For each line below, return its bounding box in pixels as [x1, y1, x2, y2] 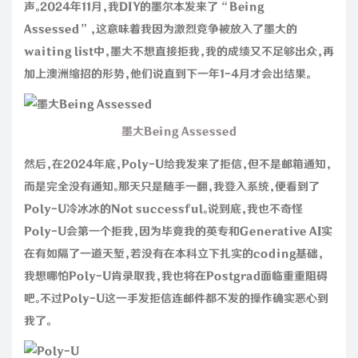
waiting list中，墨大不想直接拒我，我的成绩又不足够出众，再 [24, 45, 334, 58]
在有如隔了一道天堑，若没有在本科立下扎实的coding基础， [24, 247, 324, 261]
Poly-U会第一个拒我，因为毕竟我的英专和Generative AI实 [24, 225, 332, 238]
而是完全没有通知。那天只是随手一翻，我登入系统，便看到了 [24, 180, 320, 193]
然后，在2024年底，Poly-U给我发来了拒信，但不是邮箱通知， [24, 157, 332, 171]
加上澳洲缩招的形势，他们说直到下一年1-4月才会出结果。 [24, 67, 311, 81]
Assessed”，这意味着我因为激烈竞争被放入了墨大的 [24, 22, 297, 36]
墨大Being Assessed [121, 125, 237, 138]
